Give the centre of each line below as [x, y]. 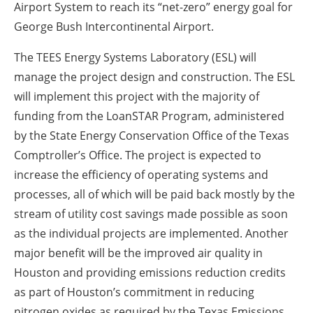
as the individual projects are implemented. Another [151, 234]
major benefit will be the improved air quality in [138, 253]
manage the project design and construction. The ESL [154, 77]
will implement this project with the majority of [137, 97]
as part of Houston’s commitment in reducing [134, 292]
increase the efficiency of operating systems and [141, 175]
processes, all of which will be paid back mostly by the [154, 195]
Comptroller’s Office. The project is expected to [138, 155]
